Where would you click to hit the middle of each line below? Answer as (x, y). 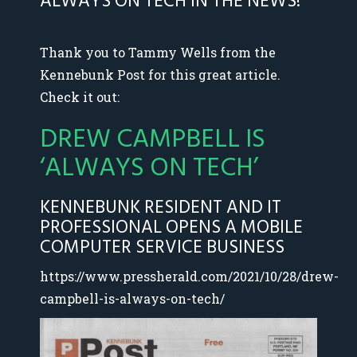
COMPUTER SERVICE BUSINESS (162, 247)
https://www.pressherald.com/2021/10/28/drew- (189, 276)
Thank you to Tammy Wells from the (158, 52)
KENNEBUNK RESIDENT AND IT (161, 207)
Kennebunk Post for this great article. (160, 75)
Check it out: (80, 97)
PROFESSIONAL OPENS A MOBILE (171, 227)
